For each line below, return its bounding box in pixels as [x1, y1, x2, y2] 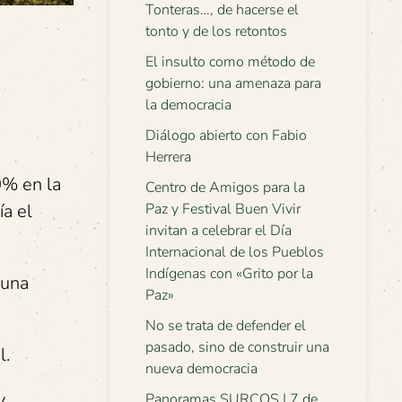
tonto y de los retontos [145, 22, 287, 41]
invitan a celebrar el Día [145, 221, 292, 240]
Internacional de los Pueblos [145, 242, 324, 262]
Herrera [145, 147, 191, 167]
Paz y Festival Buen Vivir [145, 199, 301, 219]
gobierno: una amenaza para [145, 74, 321, 93]
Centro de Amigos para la [145, 178, 305, 197]
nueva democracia [145, 359, 258, 379]
